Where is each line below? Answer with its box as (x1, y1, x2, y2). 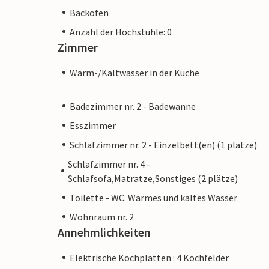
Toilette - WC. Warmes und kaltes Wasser (70, 191, 237, 204)
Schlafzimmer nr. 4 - (67, 157, 150, 170)
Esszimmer (70, 119, 116, 131)
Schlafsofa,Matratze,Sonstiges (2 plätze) (67, 172, 238, 184)
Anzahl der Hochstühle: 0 (70, 25, 172, 38)
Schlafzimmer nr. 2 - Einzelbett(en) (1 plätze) (70, 138, 257, 151)
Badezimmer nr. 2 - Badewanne (70, 100, 196, 112)
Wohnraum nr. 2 (70, 210, 134, 223)
